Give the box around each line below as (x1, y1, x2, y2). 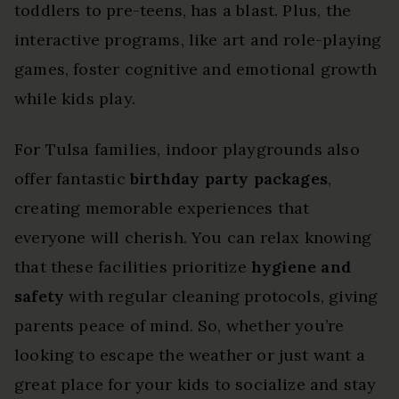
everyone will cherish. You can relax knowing (14, 226, 371, 248)
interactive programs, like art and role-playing (14, 28, 382, 50)
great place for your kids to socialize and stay (14, 373, 377, 395)
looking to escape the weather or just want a (14, 344, 365, 365)
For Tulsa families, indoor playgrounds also (14, 138, 360, 159)
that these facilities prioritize (14, 256, 251, 277)
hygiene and (250, 256, 351, 277)
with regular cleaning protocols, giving (64, 285, 379, 306)
